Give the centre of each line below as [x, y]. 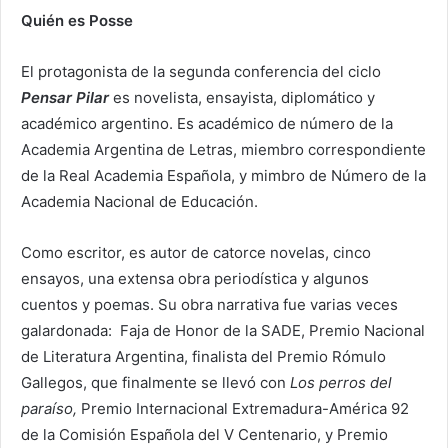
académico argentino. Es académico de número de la [207, 123]
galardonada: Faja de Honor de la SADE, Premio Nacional [223, 330]
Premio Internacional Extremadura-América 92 [245, 408]
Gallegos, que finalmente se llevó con [155, 382]
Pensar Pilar [65, 97]
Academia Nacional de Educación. [139, 201]
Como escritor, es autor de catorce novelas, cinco [196, 252]
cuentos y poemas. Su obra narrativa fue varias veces [209, 304]
